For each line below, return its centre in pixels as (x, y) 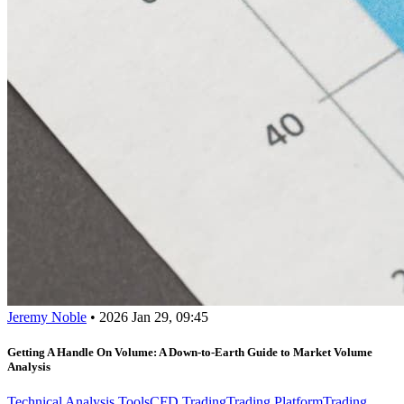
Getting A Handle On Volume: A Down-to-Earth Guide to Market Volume (190, 353)
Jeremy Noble (47, 317)
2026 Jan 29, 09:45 (154, 317)
